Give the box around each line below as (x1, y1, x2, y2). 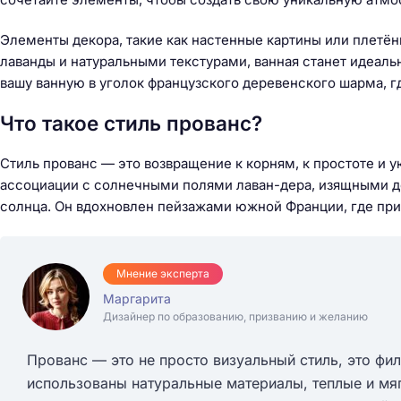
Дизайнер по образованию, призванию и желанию (103, 309, 368, 323)
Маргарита (103, 290, 171, 306)
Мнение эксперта (116, 266, 209, 280)
